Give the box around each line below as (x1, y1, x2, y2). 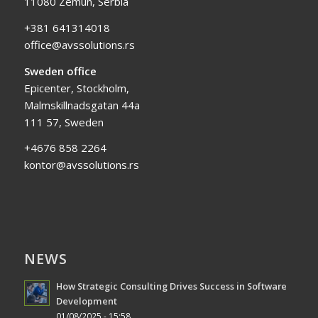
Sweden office (23, 63, 97, 78)
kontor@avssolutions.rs (23, 158, 139, 172)
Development (55, 295, 117, 308)
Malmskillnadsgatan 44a (23, 97, 140, 112)
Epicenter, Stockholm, (23, 80, 129, 95)
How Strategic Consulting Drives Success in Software (55, 280, 287, 293)
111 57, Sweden (23, 114, 104, 129)
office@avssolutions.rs (23, 37, 135, 52)
